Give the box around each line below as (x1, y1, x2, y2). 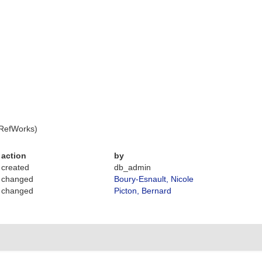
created (1, 163, 30, 172)
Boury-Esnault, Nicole (114, 174, 194, 184)
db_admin (114, 163, 151, 172)
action (1, 151, 27, 160)
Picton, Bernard (114, 186, 172, 195)
